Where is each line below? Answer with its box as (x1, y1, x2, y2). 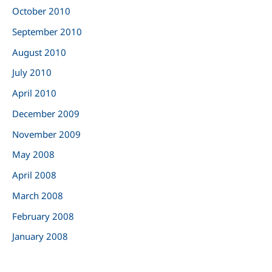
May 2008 (12, 148, 55, 161)
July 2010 (12, 66, 52, 79)
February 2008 (12, 209, 74, 222)
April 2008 (12, 169, 56, 182)
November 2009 (12, 127, 81, 140)
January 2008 (12, 230, 68, 243)
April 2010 (12, 87, 56, 100)
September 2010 (12, 25, 82, 38)
